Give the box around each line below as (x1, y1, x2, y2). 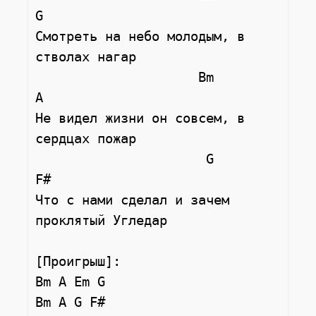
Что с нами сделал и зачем (35, 191, 230, 208)
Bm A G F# (35, 293, 106, 310)
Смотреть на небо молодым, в (35, 28, 245, 44)
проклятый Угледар (35, 212, 168, 229)
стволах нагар (35, 48, 137, 65)
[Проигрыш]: (35, 253, 121, 269)
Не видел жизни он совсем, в (35, 109, 245, 126)
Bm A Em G (35, 273, 106, 290)
